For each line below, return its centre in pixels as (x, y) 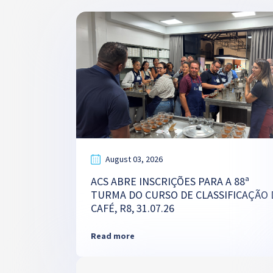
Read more (112, 236)
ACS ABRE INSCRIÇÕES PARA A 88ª (170, 181)
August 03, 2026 (134, 159)
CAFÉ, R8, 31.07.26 (132, 208)
